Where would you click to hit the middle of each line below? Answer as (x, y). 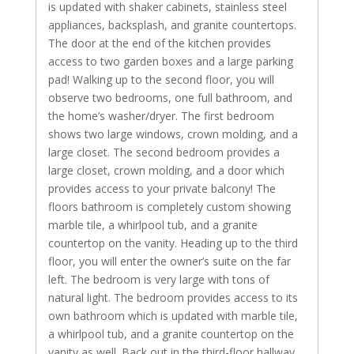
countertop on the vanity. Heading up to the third (173, 243)
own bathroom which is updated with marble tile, (173, 315)
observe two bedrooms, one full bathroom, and (170, 97)
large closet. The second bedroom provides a (164, 152)
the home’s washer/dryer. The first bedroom (161, 115)
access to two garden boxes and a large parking (170, 61)
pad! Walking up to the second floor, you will (161, 79)
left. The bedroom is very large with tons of (158, 279)
